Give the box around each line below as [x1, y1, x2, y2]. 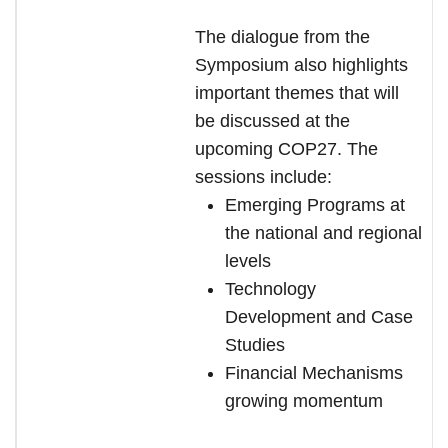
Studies [225, 335, 285, 355]
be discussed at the [195, 111, 350, 131]
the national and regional [225, 223, 422, 243]
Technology [225, 279, 316, 299]
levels [225, 251, 271, 271]
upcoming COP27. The [195, 139, 378, 159]
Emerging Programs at [225, 195, 405, 215]
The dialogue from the [195, 27, 370, 47]
